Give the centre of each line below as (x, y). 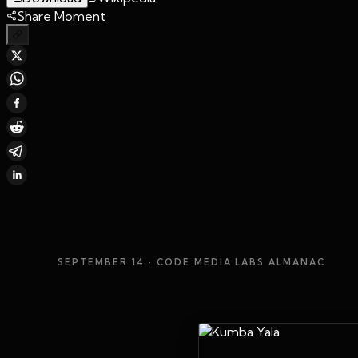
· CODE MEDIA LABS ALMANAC (235, 262)
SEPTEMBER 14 (101, 262)
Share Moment (61, 16)
